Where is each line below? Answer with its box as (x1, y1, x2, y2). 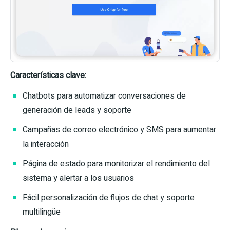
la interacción (23, 138, 69, 151)
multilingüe (23, 206, 61, 219)
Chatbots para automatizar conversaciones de (23, 90, 186, 103)
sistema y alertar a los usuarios (23, 172, 134, 185)
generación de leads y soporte (23, 104, 131, 117)
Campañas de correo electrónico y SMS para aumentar (23, 124, 216, 137)
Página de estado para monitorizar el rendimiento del (23, 158, 210, 170)
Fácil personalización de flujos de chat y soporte (23, 191, 195, 204)
